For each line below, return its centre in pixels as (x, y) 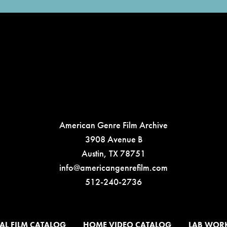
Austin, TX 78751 (113, 153)
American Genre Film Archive (113, 125)
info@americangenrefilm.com (113, 167)
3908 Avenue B (113, 139)
